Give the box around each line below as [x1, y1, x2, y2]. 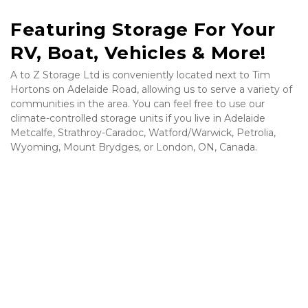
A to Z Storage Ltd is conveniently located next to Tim [10, 69, 270, 81]
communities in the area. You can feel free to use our [10, 98, 265, 110]
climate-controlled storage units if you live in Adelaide [10, 112, 265, 124]
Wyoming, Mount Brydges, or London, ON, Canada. [10, 141, 257, 153]
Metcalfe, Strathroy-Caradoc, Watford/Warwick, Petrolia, [10, 126, 276, 139]
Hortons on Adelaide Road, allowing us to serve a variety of [10, 83, 292, 96]
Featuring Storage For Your [10, 19, 276, 41]
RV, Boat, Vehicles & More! [10, 42, 266, 64]
